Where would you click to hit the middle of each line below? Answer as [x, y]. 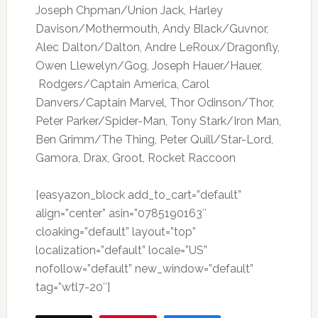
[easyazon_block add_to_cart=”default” [138, 195]
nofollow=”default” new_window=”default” [144, 269]
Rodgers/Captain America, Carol [122, 84]
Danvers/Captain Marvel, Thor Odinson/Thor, [154, 103]
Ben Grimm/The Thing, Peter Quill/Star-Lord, [154, 140]
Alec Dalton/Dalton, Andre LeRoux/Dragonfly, [157, 48]
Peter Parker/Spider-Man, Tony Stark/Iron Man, [158, 121]
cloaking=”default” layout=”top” [115, 232]
